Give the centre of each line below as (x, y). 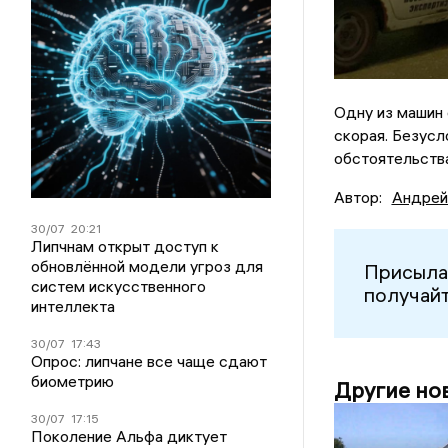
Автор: (357, 196)
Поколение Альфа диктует (129, 435)
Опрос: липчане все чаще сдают (149, 360)
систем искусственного (119, 285)
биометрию (73, 380)
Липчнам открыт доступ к (125, 245)
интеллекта (73, 305)
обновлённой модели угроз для (147, 265)
